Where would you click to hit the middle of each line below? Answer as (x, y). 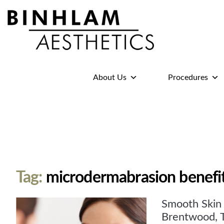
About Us (110, 77)
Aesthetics (28, 66)
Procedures (188, 77)
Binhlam (23, 55)
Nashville (25, 88)
